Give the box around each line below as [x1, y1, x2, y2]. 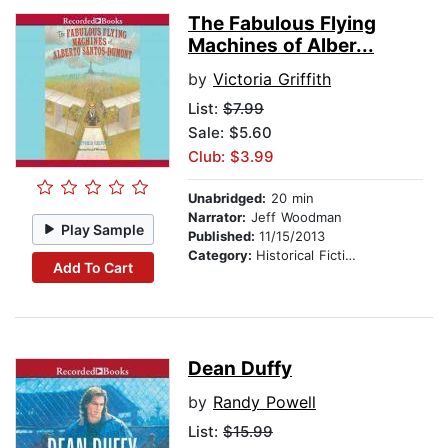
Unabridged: [188, 190, 266, 207]
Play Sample [61, 220, 145, 238]
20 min [266, 190, 314, 207]
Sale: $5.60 [188, 123, 272, 143]
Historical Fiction [256, 247, 345, 264]
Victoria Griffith [213, 69, 331, 90]
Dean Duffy [188, 357, 292, 381]
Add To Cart [52, 258, 133, 276]
